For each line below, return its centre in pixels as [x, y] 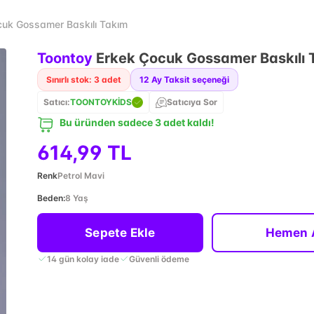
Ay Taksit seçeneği [190, 80]
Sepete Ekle [120, 233]
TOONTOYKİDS [101, 102]
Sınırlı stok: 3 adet [83, 80]
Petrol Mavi [81, 176]
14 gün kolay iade [83, 259]
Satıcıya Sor [192, 102]
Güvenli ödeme [159, 259]
